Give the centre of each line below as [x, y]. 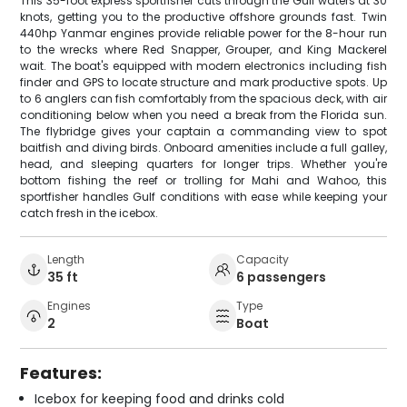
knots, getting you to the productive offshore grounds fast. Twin [203, 16]
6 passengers [281, 277]
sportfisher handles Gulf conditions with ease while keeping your [203, 196]
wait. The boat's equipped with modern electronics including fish [203, 65]
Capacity [263, 259]
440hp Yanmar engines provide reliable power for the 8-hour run [203, 33]
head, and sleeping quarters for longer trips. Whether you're [203, 164]
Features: [61, 372]
